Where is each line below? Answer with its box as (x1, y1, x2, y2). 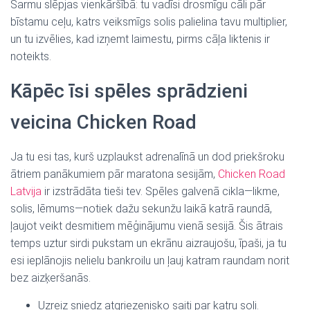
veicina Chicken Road (10, 111, 197, 134)
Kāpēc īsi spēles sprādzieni (10, 80, 248, 102)
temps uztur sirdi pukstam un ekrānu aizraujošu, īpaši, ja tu (10, 237, 286, 250)
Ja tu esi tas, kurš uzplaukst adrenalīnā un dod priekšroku (10, 150, 284, 163)
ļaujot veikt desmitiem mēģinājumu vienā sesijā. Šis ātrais (10, 219, 283, 232)
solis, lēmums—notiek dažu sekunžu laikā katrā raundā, (10, 202, 272, 215)
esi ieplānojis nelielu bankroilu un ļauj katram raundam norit (10, 254, 289, 267)
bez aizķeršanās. (10, 271, 91, 284)
